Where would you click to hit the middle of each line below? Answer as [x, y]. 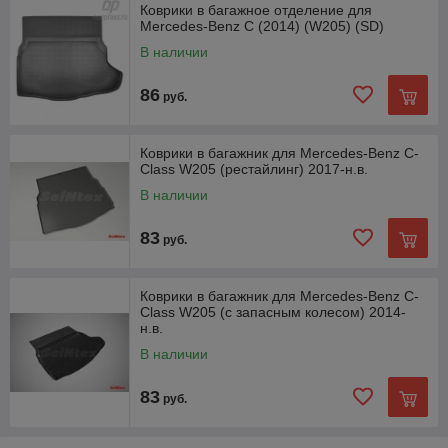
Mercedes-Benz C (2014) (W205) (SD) [262, 26]
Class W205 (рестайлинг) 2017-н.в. [254, 169]
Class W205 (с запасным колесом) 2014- [273, 312]
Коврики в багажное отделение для [256, 10]
